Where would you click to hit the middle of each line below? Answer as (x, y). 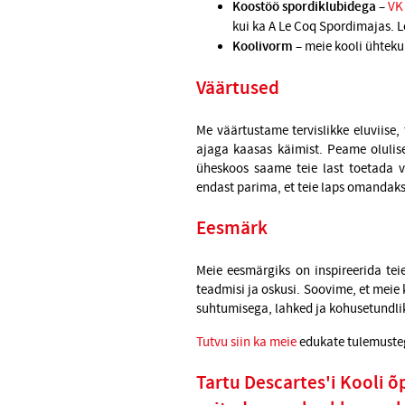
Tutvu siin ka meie (246, 343)
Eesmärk (232, 229)
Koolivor (257, 47)
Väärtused (238, 89)
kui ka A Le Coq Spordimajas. (315, 27)
